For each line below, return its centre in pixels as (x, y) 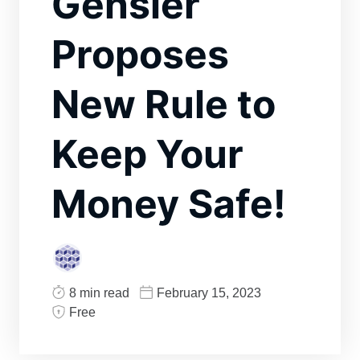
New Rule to (164, 104)
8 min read (99, 293)
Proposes (140, 55)
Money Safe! (169, 204)
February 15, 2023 (209, 293)
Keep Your (147, 154)
